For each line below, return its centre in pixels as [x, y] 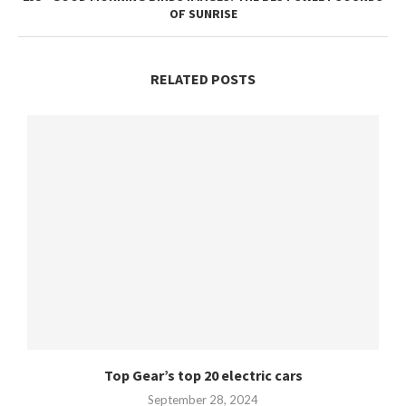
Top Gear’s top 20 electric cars [203, 375]
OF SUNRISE [203, 14]
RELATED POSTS [203, 79]
